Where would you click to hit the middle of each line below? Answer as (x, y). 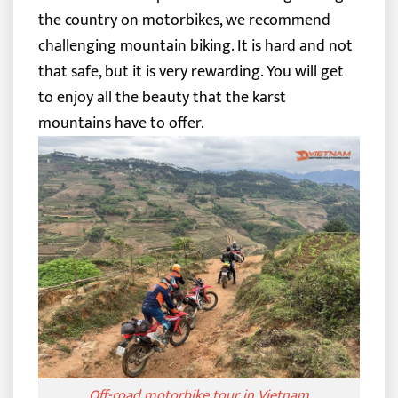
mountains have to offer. (121, 123)
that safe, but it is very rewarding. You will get (191, 72)
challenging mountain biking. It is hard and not (195, 46)
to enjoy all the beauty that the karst (162, 98)
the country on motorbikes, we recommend (184, 20)
